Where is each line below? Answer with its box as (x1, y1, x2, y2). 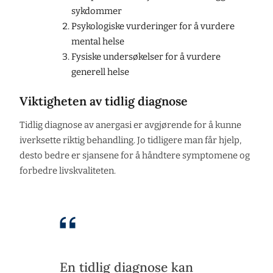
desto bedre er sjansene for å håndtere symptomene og (19, 150, 250, 161)
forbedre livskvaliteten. (19, 165, 116, 177)
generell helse (71, 66, 129, 77)
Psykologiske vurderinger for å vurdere (71, 20, 235, 32)
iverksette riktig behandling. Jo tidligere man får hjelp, (19, 135, 241, 146)
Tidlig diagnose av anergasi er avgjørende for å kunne (19, 119, 241, 131)
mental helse (71, 35, 124, 47)
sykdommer (71, 5, 122, 16)
